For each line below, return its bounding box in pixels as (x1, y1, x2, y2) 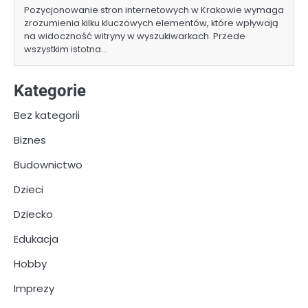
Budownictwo (14, 157, 82, 173)
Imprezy (14, 281, 54, 296)
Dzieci (14, 182, 43, 197)
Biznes (14, 133, 46, 148)
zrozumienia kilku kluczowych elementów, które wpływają (24, 16, 278, 30)
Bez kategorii (14, 108, 80, 123)
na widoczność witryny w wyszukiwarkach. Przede (24, 30, 245, 43)
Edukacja (14, 232, 58, 247)
